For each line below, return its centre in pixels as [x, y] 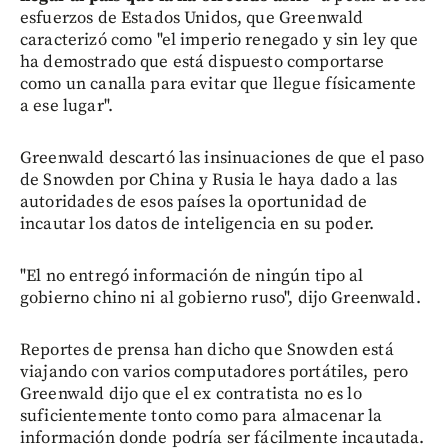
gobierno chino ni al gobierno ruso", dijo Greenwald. [220, 297]
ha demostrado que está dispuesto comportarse [202, 61]
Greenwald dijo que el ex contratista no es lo [191, 393]
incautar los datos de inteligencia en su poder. [197, 223]
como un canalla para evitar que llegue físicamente [218, 83]
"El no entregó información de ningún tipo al [192, 275]
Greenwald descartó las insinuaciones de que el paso [222, 157]
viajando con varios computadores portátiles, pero [214, 371]
